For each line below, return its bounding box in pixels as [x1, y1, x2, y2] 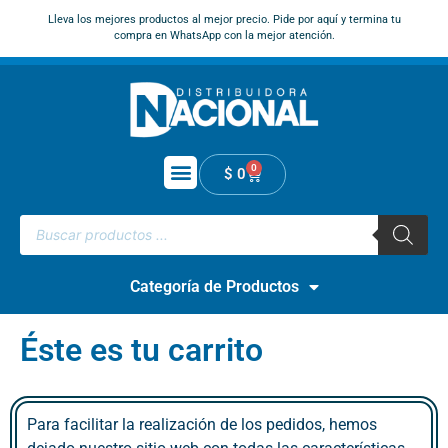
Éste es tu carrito [20, 330, 263, 369]
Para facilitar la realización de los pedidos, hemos [27, 414, 377, 434]
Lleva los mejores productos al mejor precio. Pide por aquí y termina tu [47, 13, 401, 26]
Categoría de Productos [129, 276, 299, 296]
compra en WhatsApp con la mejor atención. [113, 29, 335, 42]
